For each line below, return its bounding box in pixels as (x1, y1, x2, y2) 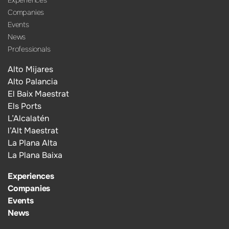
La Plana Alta (8, 138, 57, 149)
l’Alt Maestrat (8, 125, 58, 136)
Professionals (8, 44, 51, 54)
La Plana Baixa (8, 150, 62, 161)
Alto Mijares (8, 64, 53, 75)
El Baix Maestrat (8, 88, 69, 100)
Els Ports (8, 101, 41, 112)
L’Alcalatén (8, 113, 49, 124)
